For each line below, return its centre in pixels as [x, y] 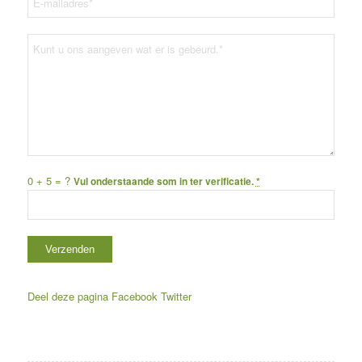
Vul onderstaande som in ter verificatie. [164, 182]
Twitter [176, 297]
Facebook [134, 297]
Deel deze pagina [67, 297]
